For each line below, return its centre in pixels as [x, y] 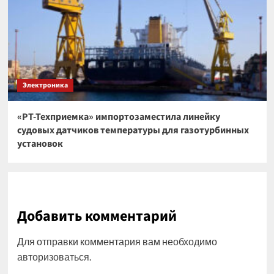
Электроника [45, 85]
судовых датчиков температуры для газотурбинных [133, 130]
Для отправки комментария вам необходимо [117, 241]
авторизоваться [53, 257]
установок [40, 144]
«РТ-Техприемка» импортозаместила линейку [118, 117]
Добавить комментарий [97, 216]
